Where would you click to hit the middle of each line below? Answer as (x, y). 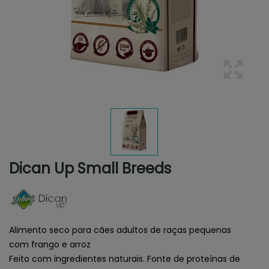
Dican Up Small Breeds (90, 168)
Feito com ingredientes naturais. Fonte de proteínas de (125, 258)
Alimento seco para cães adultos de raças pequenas (120, 230)
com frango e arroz (50, 244)
